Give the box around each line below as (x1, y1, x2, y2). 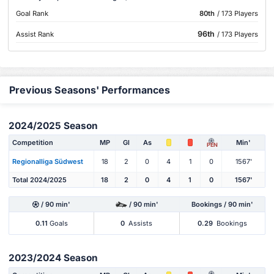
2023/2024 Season (9, 252, 98, 264)
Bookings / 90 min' (191, 200, 253, 209)
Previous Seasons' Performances (9, 84, 170, 97)
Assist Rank (16, 29, 54, 39)
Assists (127, 219, 153, 228)
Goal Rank (16, 9, 49, 18)
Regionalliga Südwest (12, 157, 83, 166)
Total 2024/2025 (12, 176, 67, 185)
